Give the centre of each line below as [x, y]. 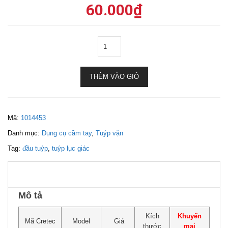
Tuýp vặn [109, 133]
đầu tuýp [35, 148]
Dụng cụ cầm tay [67, 133]
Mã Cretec [40, 221]
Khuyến [190, 216]
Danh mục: [25, 133]
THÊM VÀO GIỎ [114, 77]
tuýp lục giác [71, 148]
